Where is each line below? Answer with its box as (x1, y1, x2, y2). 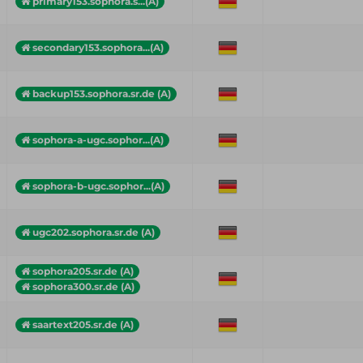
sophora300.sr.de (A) (32, 280, 135, 293)
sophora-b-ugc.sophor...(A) (32, 179, 164, 192)
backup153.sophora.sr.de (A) (32, 87, 171, 100)
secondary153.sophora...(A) (32, 41, 164, 53)
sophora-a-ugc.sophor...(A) (32, 133, 164, 146)
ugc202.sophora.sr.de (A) (32, 225, 155, 238)
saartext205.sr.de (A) (32, 318, 134, 331)
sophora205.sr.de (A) (32, 264, 134, 277)
